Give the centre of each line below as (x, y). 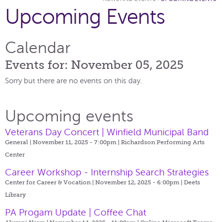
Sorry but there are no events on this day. (74, 81)
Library (15, 194)
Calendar (38, 48)
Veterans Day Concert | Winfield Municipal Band (107, 132)
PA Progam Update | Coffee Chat (76, 212)
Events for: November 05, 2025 (94, 64)
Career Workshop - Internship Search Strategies (107, 172)
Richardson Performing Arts (163, 142)
